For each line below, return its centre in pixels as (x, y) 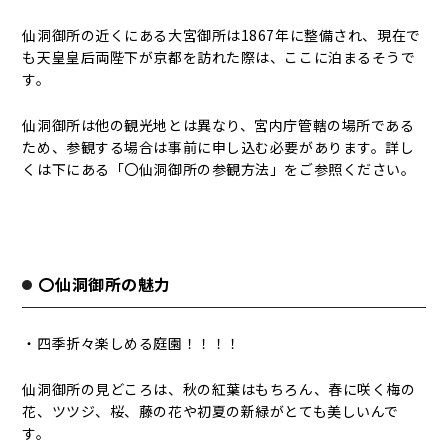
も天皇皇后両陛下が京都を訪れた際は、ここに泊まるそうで (219, 57)
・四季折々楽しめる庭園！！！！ (131, 343)
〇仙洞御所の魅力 (104, 284)
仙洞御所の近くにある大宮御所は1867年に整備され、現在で (221, 35)
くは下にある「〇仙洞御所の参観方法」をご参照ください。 (219, 169)
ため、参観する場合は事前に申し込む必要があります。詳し (218, 147)
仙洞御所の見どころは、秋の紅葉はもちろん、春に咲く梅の (219, 389)
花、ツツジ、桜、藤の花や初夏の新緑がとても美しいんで (210, 411)
